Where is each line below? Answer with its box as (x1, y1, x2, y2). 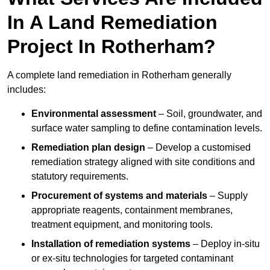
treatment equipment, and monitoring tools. (31, 219, 213, 230)
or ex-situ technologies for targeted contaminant (31, 253, 233, 264)
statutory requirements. (31, 171, 128, 182)
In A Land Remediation (7, 11, 218, 34)
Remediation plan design (31, 142, 145, 153)
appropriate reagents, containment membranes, (31, 205, 233, 216)
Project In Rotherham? (7, 36, 216, 58)
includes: (7, 84, 46, 95)
